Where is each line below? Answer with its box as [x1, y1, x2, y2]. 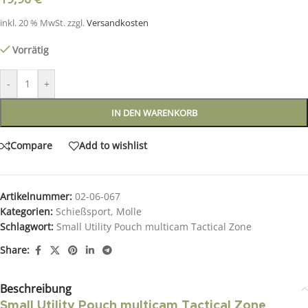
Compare [10, 139, 52, 153]
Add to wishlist [79, 139, 147, 153]
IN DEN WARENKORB [111, 106, 197, 119]
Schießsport [56, 204, 111, 218]
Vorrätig [12, 43, 49, 56]
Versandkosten [87, 16, 148, 29]
